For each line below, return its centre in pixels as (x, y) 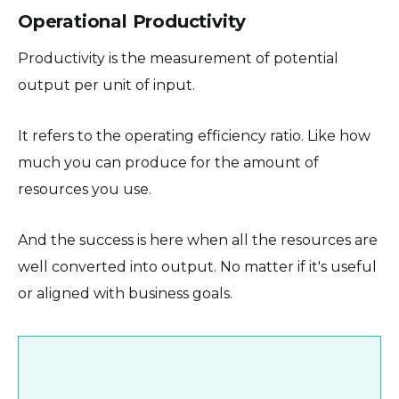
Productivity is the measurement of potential (178, 58)
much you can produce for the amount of (168, 162)
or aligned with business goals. (125, 293)
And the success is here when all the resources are (198, 240)
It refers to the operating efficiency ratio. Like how (194, 135)
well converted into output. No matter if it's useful (197, 266)
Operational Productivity (132, 21)
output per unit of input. (106, 85)
